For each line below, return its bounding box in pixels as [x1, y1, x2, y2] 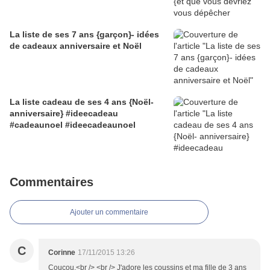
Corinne [48, 248, 75, 257]
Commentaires [10, 175, 93, 189]
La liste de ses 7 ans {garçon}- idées [10, 30, 159, 40]
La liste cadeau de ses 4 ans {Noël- [10, 97, 154, 107]
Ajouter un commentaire [70, 208, 148, 217]
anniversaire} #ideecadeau [10, 108, 118, 119]
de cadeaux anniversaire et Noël [10, 41, 142, 51]
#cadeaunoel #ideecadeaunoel [10, 120, 136, 130]
